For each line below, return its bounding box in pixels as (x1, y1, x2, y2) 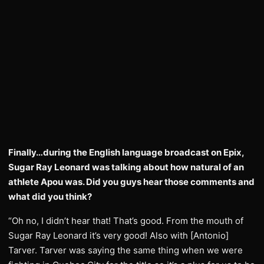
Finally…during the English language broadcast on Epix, (8, 147, 244, 158)
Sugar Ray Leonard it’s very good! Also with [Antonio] (8, 230, 229, 241)
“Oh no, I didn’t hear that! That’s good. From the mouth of (8, 215, 243, 226)
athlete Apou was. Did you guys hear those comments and (8, 176, 255, 187)
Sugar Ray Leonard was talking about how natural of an (8, 161, 244, 173)
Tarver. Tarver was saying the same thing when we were (8, 245, 243, 256)
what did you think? (8, 191, 92, 202)
